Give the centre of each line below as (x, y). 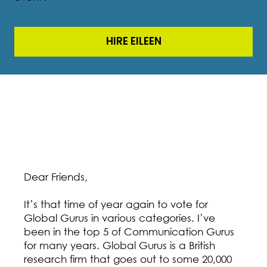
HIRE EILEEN (133, 41)
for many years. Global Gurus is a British (119, 245)
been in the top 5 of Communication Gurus (129, 231)
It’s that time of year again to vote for (116, 204)
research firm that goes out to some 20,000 (128, 259)
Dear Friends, (56, 176)
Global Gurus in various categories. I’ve (119, 218)
